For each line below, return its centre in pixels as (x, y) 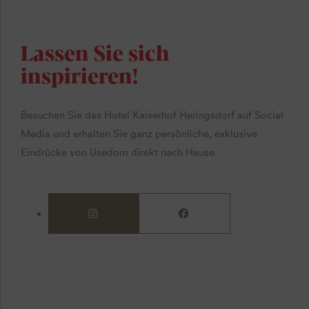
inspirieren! (79, 74)
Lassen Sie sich (94, 52)
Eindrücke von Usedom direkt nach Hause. (119, 152)
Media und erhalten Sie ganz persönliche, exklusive (139, 133)
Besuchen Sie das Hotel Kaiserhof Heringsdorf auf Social (152, 115)
